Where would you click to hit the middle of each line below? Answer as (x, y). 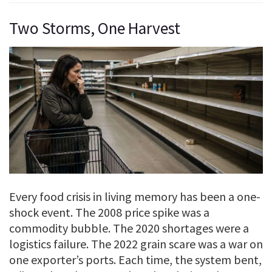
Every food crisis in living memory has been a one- (135, 197)
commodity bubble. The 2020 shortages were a (129, 228)
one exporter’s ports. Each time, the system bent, (135, 260)
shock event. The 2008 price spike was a (109, 212)
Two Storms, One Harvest (95, 28)
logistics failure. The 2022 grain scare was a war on (136, 244)
